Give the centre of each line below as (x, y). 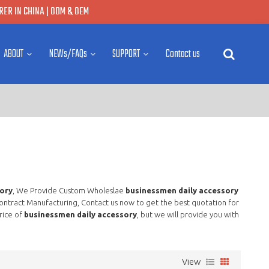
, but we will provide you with (188, 214)
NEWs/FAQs (68, 54)
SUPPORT (126, 54)
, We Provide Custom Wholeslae (69, 190)
